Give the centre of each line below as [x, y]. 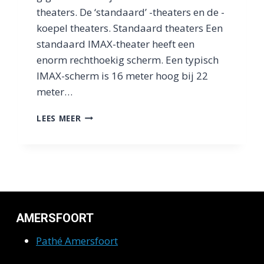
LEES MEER [59, 118]
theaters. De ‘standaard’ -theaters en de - [131, 12]
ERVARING [102, 239]
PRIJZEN [98, 214]
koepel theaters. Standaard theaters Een [130, 28]
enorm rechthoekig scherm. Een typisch [128, 60]
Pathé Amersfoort [77, 240]
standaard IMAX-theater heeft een [116, 44]
